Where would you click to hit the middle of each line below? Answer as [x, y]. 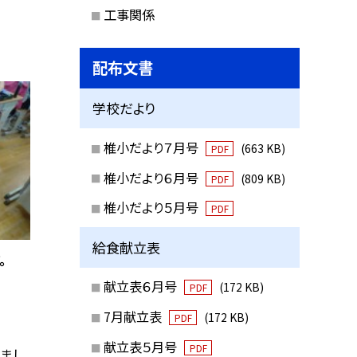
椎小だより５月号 [152, 208]
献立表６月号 [141, 286]
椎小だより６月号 [152, 177]
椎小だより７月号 [152, 147]
